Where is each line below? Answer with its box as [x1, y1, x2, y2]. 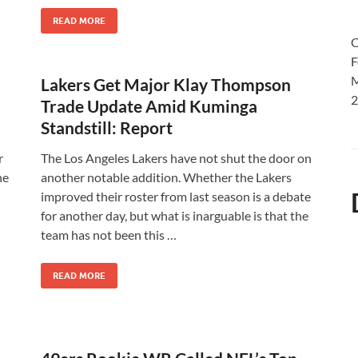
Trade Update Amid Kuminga [41, 96, 257, 116]
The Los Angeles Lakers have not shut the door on [41, 150, 312, 165]
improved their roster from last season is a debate [41, 189, 311, 204]
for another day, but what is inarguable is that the [41, 208, 308, 223]
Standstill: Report [41, 117, 173, 137]
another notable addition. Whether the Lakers [41, 169, 292, 185]
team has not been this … [41, 227, 177, 242]
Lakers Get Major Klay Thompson [41, 74, 291, 94]
